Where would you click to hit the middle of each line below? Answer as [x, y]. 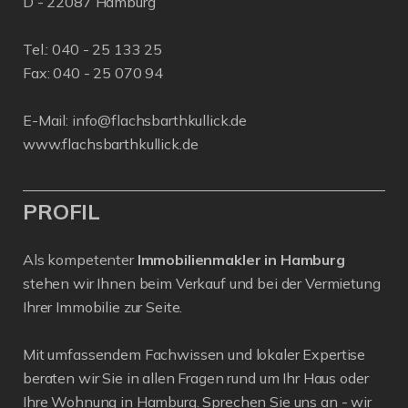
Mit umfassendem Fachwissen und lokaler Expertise [194, 355]
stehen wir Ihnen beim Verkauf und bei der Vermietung [202, 284]
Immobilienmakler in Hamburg [241, 260]
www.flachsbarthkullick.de [111, 144]
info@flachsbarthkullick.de [159, 121]
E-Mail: [47, 121]
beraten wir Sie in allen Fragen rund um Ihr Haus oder [196, 378]
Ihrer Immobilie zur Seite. [103, 307]
